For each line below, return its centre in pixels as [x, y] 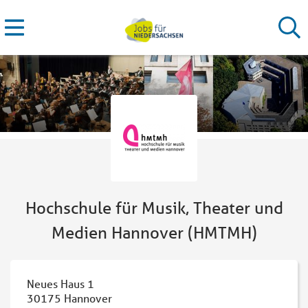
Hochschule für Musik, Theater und [154, 208]
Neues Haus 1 [60, 284]
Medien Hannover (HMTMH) [154, 233]
